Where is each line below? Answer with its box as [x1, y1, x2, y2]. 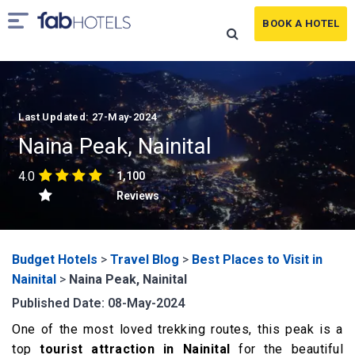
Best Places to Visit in [192, 252, 323, 267]
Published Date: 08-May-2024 [12, 296, 185, 311]
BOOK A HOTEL [262, 17, 339, 29]
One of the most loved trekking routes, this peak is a [12, 322, 343, 337]
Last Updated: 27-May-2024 [18, 111, 157, 123]
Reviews [116, 189, 160, 202]
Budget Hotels [12, 252, 97, 267]
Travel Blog [110, 252, 179, 267]
